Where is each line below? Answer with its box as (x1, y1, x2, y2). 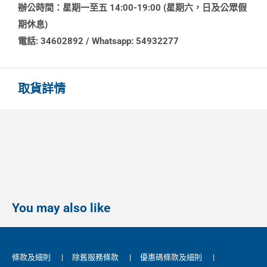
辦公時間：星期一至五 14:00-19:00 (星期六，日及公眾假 (18, 2, 247, 13)
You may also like (12, 201, 110, 215)
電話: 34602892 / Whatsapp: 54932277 (18, 36, 179, 46)
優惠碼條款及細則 (140, 253, 202, 262)
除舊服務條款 (72, 253, 119, 262)
